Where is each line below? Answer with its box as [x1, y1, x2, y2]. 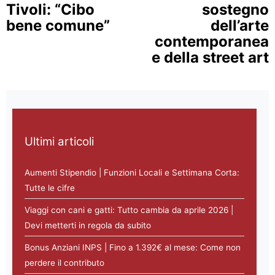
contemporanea [155, 33, 269, 50]
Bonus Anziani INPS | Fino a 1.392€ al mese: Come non [25, 242, 241, 253]
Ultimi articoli [25, 134, 94, 149]
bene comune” [6, 17, 110, 34]
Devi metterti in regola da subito [25, 220, 151, 231]
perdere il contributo [25, 258, 104, 268]
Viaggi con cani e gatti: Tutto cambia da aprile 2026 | [25, 205, 233, 215]
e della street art [152, 48, 269, 66]
